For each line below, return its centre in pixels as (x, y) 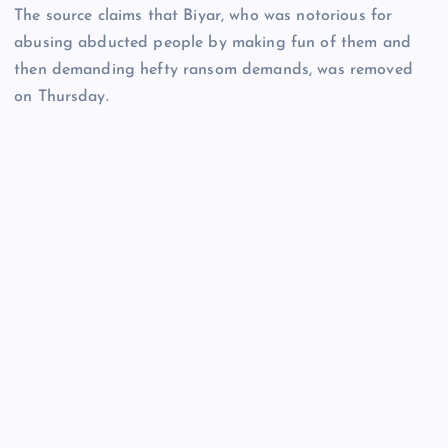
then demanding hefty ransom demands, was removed (213, 70)
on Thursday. (61, 97)
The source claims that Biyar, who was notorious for (203, 16)
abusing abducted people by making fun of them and (212, 43)
